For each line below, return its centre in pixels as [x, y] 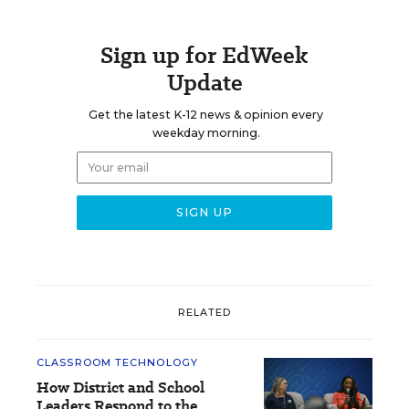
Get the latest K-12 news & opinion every [206, 115]
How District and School [121, 388]
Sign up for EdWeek [204, 55]
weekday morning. [206, 133]
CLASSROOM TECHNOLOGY [117, 362]
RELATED [204, 312]
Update [204, 83]
